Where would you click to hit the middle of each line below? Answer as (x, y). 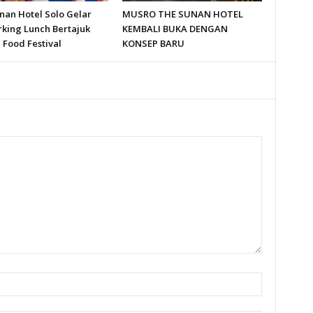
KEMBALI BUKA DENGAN (175, 29)
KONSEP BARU (153, 44)
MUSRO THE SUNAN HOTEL (182, 14)
